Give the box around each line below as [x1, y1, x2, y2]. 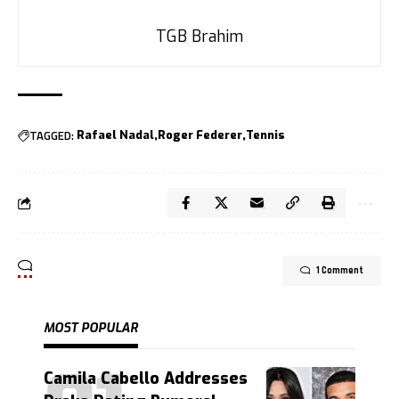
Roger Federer [158, 127, 242, 143]
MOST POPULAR [44, 320, 138, 338]
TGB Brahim [156, 26, 243, 48]
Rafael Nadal [77, 127, 154, 143]
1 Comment [316, 265, 363, 278]
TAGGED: [29, 126, 74, 144]
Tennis [246, 127, 285, 143]
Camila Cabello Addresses [44, 368, 248, 390]
